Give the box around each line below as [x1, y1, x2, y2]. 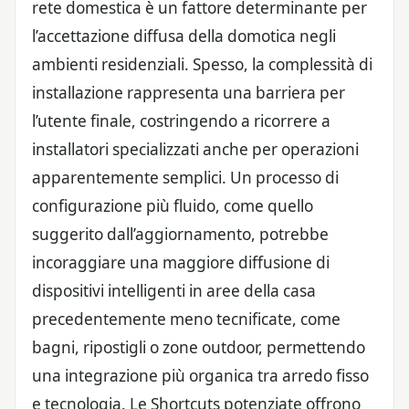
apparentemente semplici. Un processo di [32, 167, 339, 189]
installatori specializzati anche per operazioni [32, 139, 359, 161]
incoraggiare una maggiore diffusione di [32, 252, 330, 274]
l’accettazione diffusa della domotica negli [32, 26, 336, 47]
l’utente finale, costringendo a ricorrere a [32, 110, 330, 132]
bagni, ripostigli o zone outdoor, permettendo [32, 337, 365, 359]
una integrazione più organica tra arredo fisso [32, 365, 369, 387]
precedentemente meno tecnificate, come [32, 309, 341, 330]
